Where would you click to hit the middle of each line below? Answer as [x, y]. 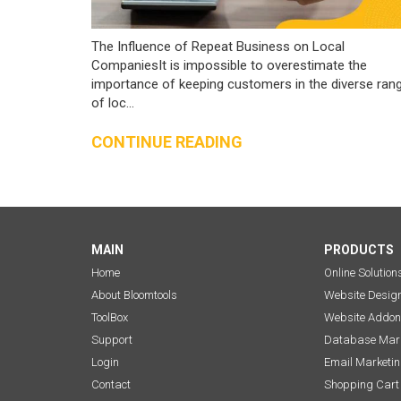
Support [112, 339]
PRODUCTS [358, 249]
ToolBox [110, 317]
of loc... [113, 102]
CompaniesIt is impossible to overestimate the [229, 65]
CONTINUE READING [167, 141]
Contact [111, 384]
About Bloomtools [134, 294]
